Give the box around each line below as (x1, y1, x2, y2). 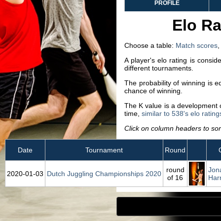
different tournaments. (124, 64, 193, 72)
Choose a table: (124, 41, 176, 49)
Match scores (176, 41, 218, 49)
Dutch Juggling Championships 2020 (47, 170, 161, 178)
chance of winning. (124, 87, 183, 95)
